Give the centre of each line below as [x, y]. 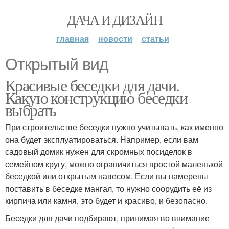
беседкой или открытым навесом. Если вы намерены [107, 176]
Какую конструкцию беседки [96, 97]
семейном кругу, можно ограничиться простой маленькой [114, 164]
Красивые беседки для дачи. [92, 85]
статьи [155, 39]
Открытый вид [57, 64]
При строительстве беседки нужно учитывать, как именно [114, 127]
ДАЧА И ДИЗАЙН [114, 19]
